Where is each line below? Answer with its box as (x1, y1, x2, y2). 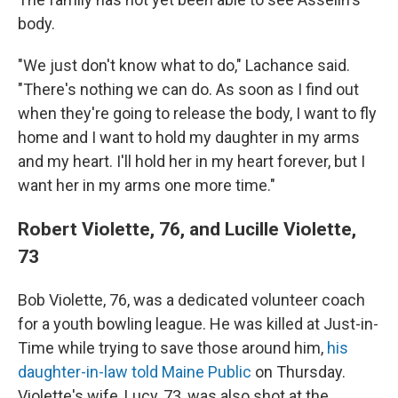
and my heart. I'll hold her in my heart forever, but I (18, 152, 365, 171)
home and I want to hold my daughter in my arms (18, 128, 360, 147)
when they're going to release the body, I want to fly (18, 104, 377, 123)
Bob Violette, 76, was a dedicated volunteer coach (18, 291, 365, 309)
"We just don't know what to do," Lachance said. (18, 56, 350, 75)
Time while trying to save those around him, (18, 338, 327, 357)
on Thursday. (251, 362, 346, 381)
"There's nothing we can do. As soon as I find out (18, 80, 359, 99)
